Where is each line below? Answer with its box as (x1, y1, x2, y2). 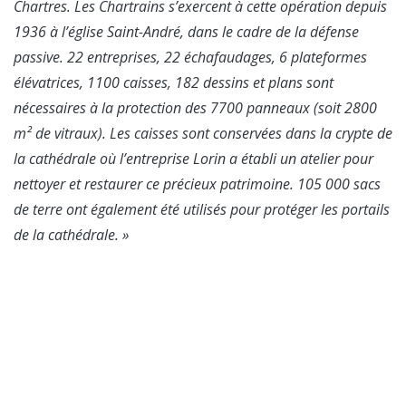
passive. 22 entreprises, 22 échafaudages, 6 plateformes (14, 46, 367, 67)
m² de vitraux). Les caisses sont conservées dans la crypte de (14, 122, 392, 143)
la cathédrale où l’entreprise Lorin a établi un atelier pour (14, 148, 373, 169)
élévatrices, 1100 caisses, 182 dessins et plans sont (14, 72, 333, 92)
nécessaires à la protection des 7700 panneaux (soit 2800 (14, 97, 377, 118)
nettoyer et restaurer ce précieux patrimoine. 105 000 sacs (14, 173, 381, 194)
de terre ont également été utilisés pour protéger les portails (14, 198, 390, 219)
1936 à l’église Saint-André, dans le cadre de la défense (14, 21, 359, 42)
